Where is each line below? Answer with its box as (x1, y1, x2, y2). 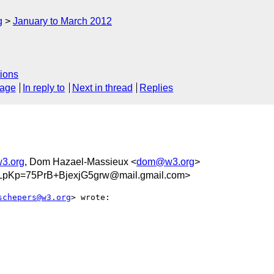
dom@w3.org (136, 156, 194, 167)
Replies (139, 83, 174, 94)
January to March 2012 (13, 16, 112, 26)
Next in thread (72, 83, 133, 94)
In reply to (23, 83, 65, 94)
